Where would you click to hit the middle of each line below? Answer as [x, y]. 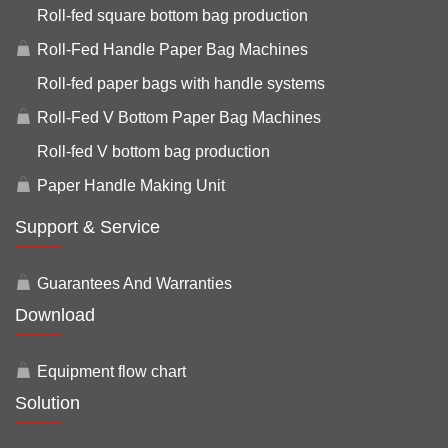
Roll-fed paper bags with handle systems [181, 83]
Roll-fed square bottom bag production [172, 15]
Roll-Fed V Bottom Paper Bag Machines [179, 117]
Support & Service [87, 226]
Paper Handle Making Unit [131, 185]
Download [55, 314]
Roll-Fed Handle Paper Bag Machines [172, 49]
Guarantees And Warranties [134, 283]
